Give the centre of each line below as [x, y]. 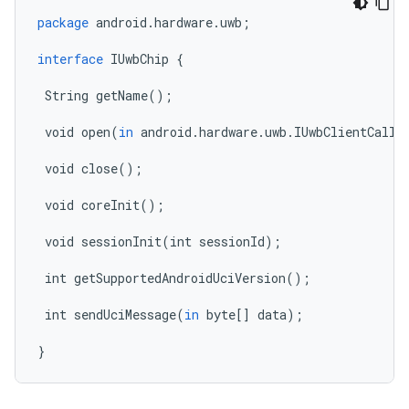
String [67, 95]
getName [122, 95]
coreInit [110, 205]
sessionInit [121, 241]
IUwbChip [140, 59]
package [63, 22]
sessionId [232, 241]
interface [70, 59]
